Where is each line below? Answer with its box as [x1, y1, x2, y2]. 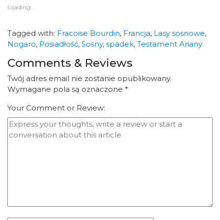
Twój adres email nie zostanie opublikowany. [7, 74, 171, 83]
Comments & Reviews [7, 56, 133, 70]
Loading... [7, 3, 35, 11]
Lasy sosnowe [154, 28, 205, 38]
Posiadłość [39, 39, 78, 49]
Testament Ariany [137, 39, 202, 49]
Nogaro [7, 39, 36, 49]
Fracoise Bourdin [57, 28, 120, 38]
